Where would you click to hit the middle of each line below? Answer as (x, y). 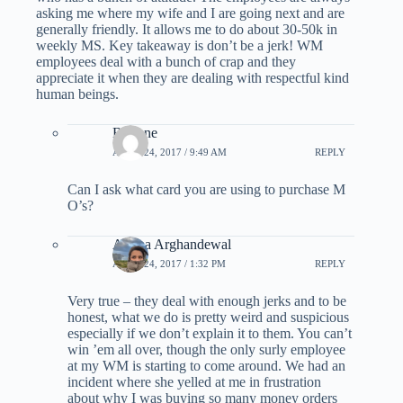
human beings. (77, 94)
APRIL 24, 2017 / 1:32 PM (169, 264)
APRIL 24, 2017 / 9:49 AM (170, 152)
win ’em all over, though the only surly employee (206, 349)
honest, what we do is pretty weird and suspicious (208, 317)
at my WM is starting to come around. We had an (206, 365)
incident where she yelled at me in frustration (194, 381)
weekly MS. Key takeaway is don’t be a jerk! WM (179, 45)
